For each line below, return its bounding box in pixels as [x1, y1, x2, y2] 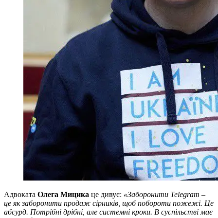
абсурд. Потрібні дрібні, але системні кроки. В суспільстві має [4, 208, 213, 217]
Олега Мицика [37, 190, 91, 199]
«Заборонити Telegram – [124, 190, 205, 199]
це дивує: [91, 190, 124, 199]
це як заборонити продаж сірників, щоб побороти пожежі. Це [4, 199, 214, 208]
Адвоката [4, 190, 37, 199]
